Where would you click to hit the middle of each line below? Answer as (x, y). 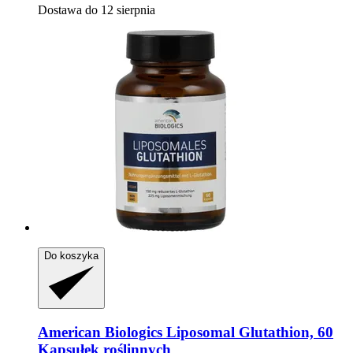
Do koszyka (71, 256)
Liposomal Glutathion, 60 (248, 333)
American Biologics (100, 333)
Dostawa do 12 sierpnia (97, 10)
